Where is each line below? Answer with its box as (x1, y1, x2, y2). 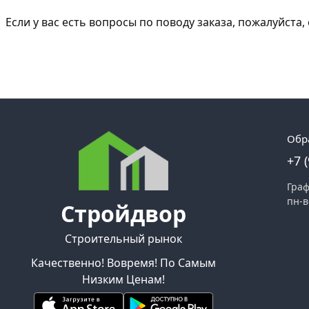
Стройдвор (61, 198, 187, 228)
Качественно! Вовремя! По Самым (31, 255, 217, 270)
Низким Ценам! (82, 271, 166, 287)
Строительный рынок (65, 230, 183, 246)
